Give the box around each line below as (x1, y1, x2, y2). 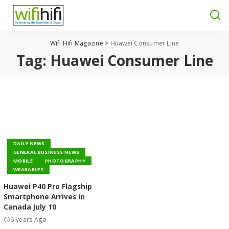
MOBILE (13, 157, 33, 164)
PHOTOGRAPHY (45, 157, 85, 164)
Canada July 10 (4, 201, 56, 212)
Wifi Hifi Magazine (50, 39, 103, 48)
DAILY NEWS (13, 140, 45, 147)
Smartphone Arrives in (4, 191, 85, 201)
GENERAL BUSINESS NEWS (13, 148, 80, 155)
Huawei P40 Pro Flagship (4, 181, 92, 191)
